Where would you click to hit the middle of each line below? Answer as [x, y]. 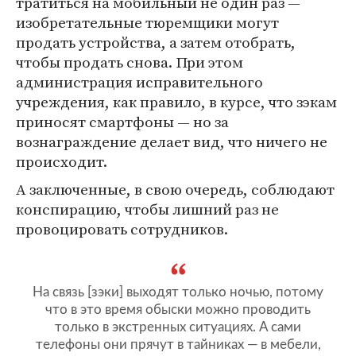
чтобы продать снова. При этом [130, 62]
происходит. [62, 162]
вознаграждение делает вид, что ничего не [172, 142]
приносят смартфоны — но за [122, 122]
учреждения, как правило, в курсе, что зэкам [176, 102]
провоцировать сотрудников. [122, 229]
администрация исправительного [139, 82]
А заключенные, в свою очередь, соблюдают [175, 190]
